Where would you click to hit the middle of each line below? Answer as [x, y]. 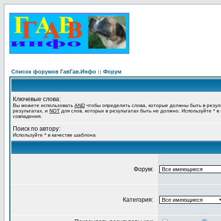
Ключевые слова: [37, 99]
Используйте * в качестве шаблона [54, 135]
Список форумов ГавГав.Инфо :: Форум [66, 72]
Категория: [139, 200]
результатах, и [31, 111]
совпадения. [27, 116]
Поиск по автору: [37, 129]
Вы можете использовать [44, 105]
